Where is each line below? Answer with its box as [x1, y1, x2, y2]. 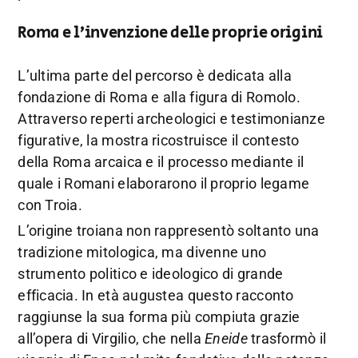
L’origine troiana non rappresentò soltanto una [18, 221, 320, 239]
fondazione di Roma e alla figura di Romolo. [18, 88, 300, 105]
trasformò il [247, 329, 327, 347]
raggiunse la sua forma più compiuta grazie [18, 308, 300, 325]
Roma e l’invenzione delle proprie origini [18, 22, 323, 46]
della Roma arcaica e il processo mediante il [18, 153, 304, 170]
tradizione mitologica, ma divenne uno [18, 243, 267, 261]
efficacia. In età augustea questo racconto [18, 286, 294, 304]
